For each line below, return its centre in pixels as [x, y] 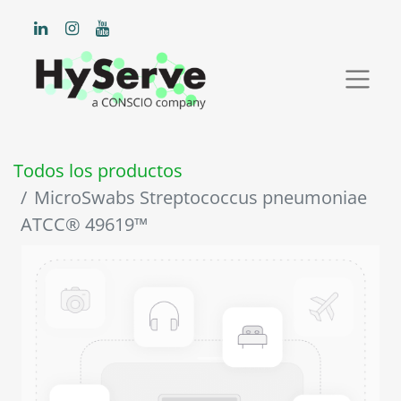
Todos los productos [98, 171]
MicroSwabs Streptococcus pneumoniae [200, 198]
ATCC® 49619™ [84, 225]
